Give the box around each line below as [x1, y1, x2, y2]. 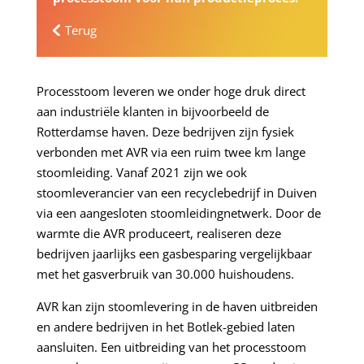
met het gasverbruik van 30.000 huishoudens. [36, 265, 294, 282]
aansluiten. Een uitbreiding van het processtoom [36, 338, 306, 355]
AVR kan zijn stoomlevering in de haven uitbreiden [36, 297, 318, 314]
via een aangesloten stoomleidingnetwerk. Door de [36, 204, 321, 221]
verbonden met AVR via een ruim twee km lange [36, 143, 305, 160]
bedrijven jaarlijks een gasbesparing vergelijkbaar [36, 245, 312, 262]
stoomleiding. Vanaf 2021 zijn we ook [36, 163, 247, 180]
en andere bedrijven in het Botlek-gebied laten [36, 318, 295, 335]
